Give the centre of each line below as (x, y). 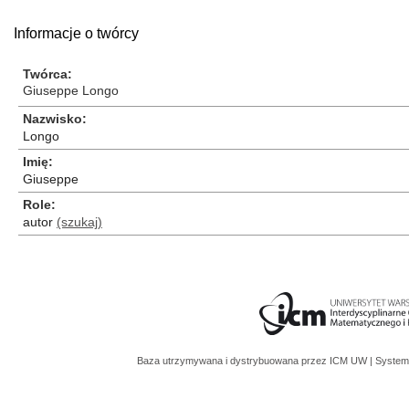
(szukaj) (79, 222)
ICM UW (350, 361)
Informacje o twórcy (76, 33)
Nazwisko (52, 119)
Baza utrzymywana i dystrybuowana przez (233, 361)
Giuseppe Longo (71, 90)
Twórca (45, 74)
